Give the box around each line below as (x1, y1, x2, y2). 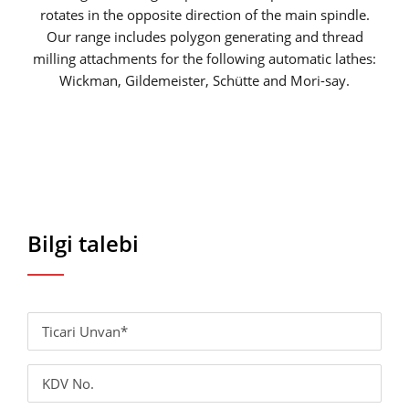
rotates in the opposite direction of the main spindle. (39, 5, 370, 24)
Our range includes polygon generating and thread (46, 26, 363, 46)
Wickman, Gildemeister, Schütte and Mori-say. (59, 70, 350, 89)
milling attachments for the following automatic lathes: (33, 48, 376, 68)
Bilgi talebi (27, 227, 139, 258)
